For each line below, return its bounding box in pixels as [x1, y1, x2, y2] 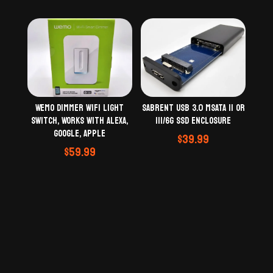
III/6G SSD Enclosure [155, 112, 232, 129]
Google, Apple [54, 125, 106, 142]
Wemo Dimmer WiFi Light [35, 99, 124, 116]
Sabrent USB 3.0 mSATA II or [141, 99, 245, 116]
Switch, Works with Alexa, [31, 112, 129, 129]
